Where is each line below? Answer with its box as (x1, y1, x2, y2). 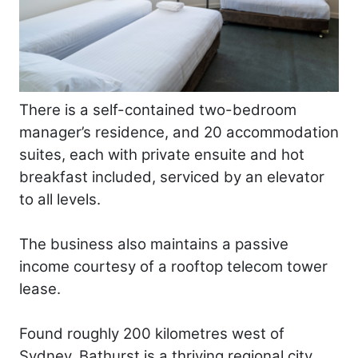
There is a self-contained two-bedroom (19, 100, 296, 119)
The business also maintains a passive (19, 234, 288, 253)
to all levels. (19, 189, 101, 209)
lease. (19, 279, 61, 298)
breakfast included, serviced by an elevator (19, 167, 324, 186)
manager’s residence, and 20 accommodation (19, 122, 339, 141)
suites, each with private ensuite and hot (19, 145, 304, 164)
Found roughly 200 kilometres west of (19, 324, 284, 343)
